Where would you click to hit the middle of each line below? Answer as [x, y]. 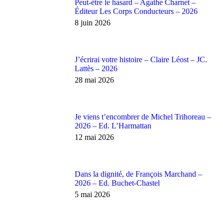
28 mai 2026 [94, 80]
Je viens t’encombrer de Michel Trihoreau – [143, 117]
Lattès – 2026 [96, 68]
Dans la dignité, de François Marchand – [138, 174]
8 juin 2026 [93, 23]
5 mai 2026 [92, 194]
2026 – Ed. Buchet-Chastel [117, 183]
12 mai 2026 [94, 137]
